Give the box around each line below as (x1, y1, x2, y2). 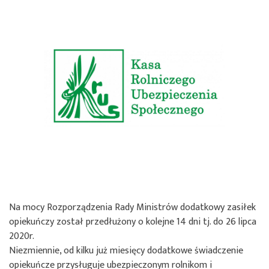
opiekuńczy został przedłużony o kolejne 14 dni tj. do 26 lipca (9, 213, 256, 230)
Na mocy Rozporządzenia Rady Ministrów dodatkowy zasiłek (9, 199, 256, 216)
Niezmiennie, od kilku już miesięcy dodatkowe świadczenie (9, 242, 243, 259)
